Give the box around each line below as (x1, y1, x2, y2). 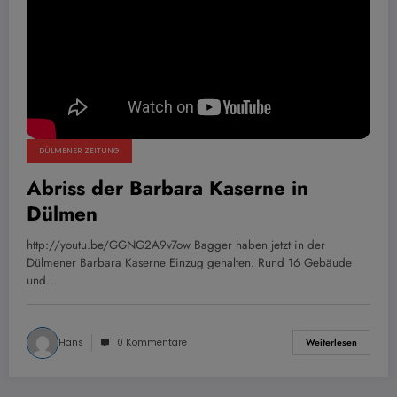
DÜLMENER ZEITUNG (39, 144, 120, 156)
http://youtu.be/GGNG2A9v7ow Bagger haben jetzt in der (27, 236, 325, 253)
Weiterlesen (306, 336, 357, 350)
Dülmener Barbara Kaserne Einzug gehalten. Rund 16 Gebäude (27, 253, 352, 271)
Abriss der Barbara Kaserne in (27, 173, 308, 202)
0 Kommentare (117, 335, 187, 349)
